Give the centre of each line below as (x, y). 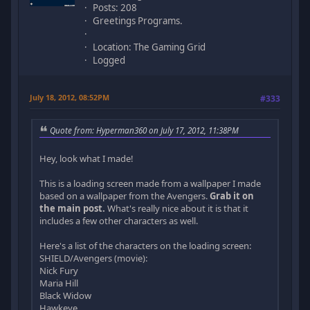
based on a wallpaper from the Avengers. (125, 196)
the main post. (73, 209)
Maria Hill (59, 283)
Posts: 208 (115, 8)
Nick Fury (59, 271)
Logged (109, 61)
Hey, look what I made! (87, 159)
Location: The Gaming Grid (149, 47)
